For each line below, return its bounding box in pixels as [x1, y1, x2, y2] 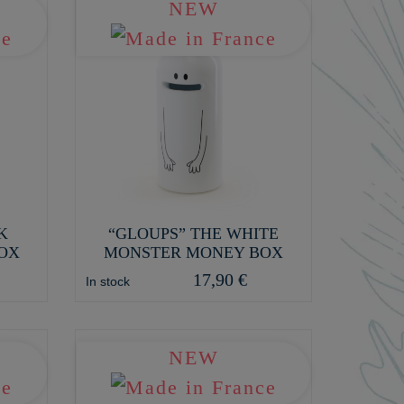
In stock [85, 273, 130, 289]
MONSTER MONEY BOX [104, 243, 284, 262]
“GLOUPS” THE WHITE [108, 224, 280, 243]
